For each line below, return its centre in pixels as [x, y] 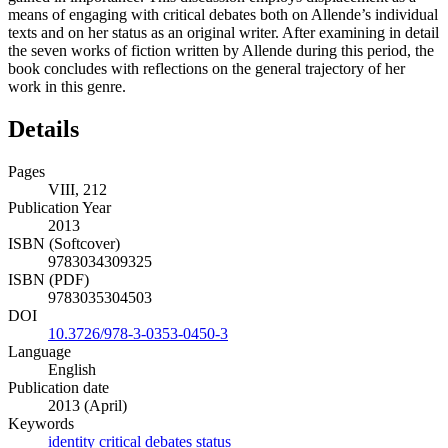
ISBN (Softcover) [64, 244]
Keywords [41, 424]
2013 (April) [87, 406]
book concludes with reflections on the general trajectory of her [206, 69]
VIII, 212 [77, 190]
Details [43, 129]
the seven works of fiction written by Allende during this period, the [221, 51]
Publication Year [59, 208]
